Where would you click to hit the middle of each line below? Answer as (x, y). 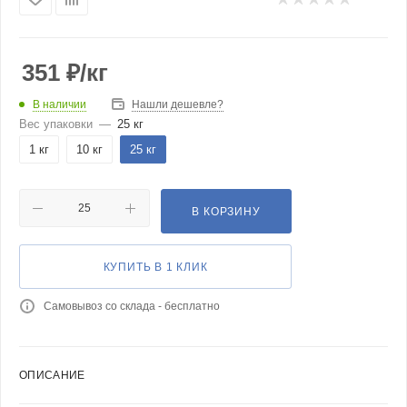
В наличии (60, 104)
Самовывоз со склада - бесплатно (132, 306)
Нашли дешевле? (178, 104)
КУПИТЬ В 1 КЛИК (155, 267)
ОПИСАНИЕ (52, 375)
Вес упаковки (56, 124)
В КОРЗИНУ (226, 212)
